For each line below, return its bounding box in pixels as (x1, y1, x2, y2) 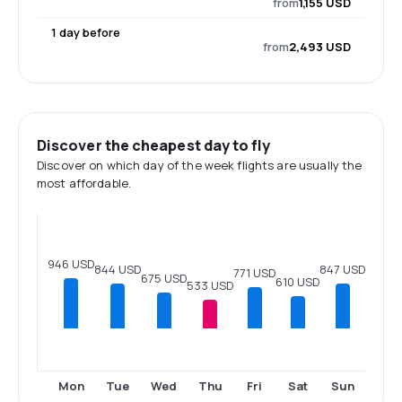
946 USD (48, 256, 94, 272)
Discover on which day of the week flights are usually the (37, 157, 363, 173)
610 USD (275, 273, 319, 290)
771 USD (233, 265, 275, 282)
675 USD (141, 270, 187, 287)
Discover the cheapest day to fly (37, 135, 271, 155)
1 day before (51, 24, 120, 40)
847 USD (319, 260, 365, 277)
